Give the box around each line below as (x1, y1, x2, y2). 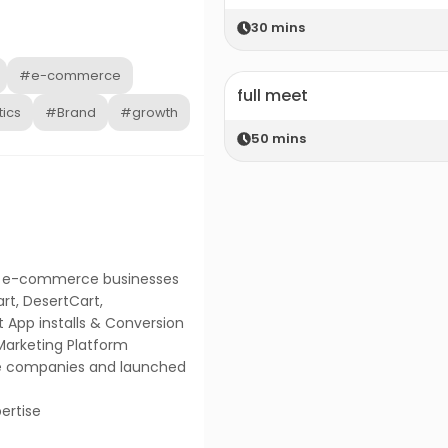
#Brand (45, 103, 96, 123)
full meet (237, 84, 308, 107)
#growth (120, 103, 178, 123)
